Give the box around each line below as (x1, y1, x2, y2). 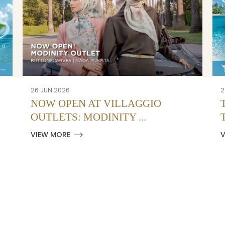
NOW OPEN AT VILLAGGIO (30, 97, 161, 110)
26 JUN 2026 (30, 86, 70, 95)
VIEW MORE (30, 130, 70, 140)
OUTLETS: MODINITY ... (30, 111, 146, 124)
